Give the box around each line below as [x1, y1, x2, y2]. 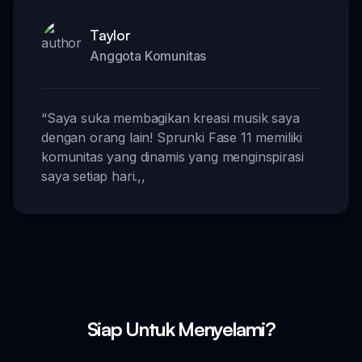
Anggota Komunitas [90, 47, 207, 64]
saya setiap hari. [41, 167, 138, 184]
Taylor [90, 25, 131, 44]
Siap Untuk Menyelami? [86, 316, 276, 341]
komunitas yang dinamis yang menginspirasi [41, 148, 304, 165]
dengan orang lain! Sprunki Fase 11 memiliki [41, 128, 303, 145]
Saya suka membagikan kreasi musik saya [46, 109, 300, 126]
